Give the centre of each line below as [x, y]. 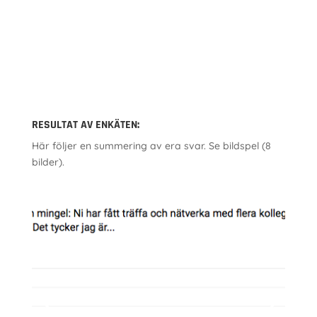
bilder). [48, 162]
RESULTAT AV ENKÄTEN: [85, 125]
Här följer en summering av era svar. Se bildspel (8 [151, 146]
